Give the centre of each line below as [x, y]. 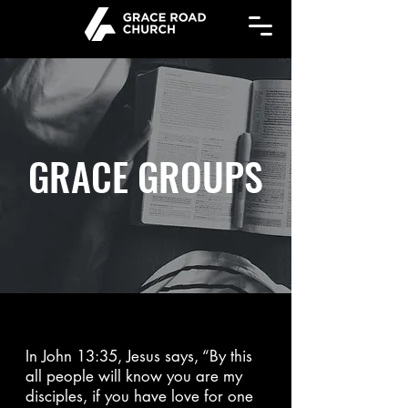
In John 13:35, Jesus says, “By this [139, 356]
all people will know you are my [134, 376]
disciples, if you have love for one [139, 396]
